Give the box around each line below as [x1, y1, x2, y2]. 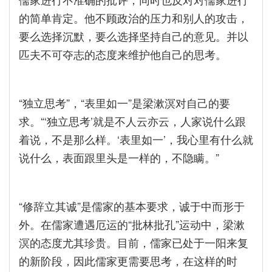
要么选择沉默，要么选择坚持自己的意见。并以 [19, 28, 248, 44]
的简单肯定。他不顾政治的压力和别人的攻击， [19, 10, 248, 25]
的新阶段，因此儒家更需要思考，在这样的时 [19, 253, 237, 268]
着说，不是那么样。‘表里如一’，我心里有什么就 [19, 131, 253, 147]
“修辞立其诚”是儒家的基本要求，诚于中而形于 [19, 198, 245, 214]
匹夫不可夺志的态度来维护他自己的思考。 [19, 46, 226, 62]
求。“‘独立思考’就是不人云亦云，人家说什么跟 [19, 113, 246, 129]
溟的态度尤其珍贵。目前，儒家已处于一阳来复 [19, 234, 248, 250]
